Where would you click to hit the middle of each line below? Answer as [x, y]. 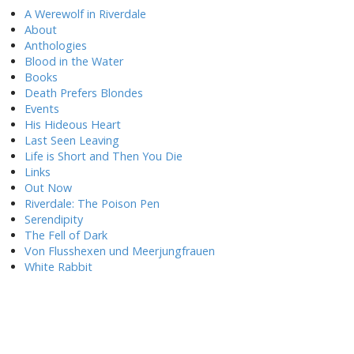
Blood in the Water [74, 61]
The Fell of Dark [66, 235]
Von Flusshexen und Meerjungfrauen [120, 251]
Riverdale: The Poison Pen [92, 203]
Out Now [48, 188]
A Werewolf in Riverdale [85, 14]
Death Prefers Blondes [84, 93]
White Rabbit [58, 267]
